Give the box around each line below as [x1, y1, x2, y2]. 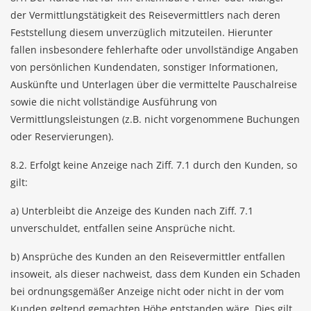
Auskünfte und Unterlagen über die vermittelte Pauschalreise [10, 78, 297, 91]
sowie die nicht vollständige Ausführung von [10, 95, 217, 108]
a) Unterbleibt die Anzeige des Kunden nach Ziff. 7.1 [10, 204, 253, 217]
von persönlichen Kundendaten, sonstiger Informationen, [10, 60, 278, 74]
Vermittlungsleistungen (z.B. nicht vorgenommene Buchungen [10, 112, 300, 126]
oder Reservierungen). [10, 130, 114, 143]
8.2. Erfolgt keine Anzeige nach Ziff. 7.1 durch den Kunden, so [10, 158, 297, 171]
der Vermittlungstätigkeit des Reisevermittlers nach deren [10, 8, 280, 22]
